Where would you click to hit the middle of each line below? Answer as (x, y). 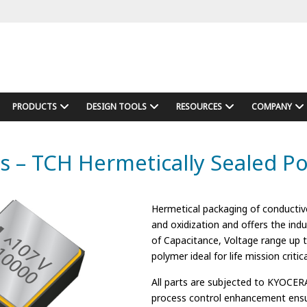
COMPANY (271, 107)
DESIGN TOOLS (116, 107)
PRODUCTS (34, 107)
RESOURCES (199, 107)
